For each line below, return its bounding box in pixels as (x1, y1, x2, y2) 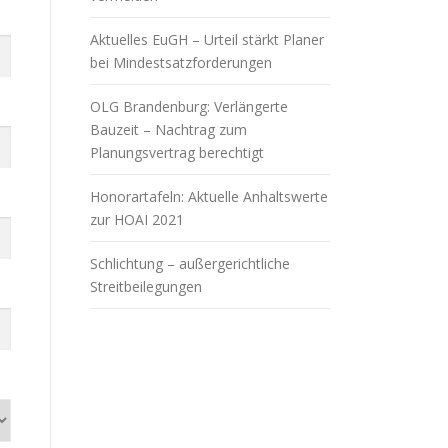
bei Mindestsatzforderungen (90, 53, 272, 72)
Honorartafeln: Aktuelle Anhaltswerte (90, 187, 328, 206)
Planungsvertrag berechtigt (90, 143, 264, 162)
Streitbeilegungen (90, 277, 202, 296)
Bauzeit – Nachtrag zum (90, 120, 247, 139)
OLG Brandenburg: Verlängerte (90, 97, 288, 116)
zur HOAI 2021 (90, 210, 184, 229)
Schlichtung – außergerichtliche (90, 254, 290, 273)
